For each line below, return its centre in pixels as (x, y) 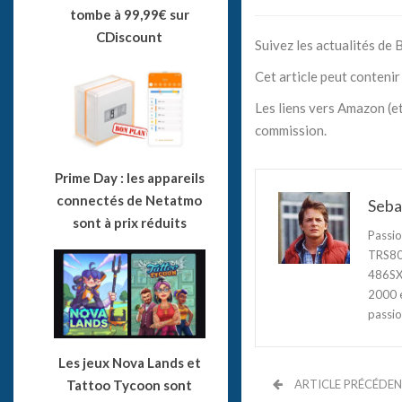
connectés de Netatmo (130, 200)
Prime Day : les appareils (129, 177)
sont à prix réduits (129, 222)
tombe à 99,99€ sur (129, 15)
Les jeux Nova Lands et (129, 362)
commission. (290, 130)
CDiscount (130, 37)
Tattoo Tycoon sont (130, 385)
